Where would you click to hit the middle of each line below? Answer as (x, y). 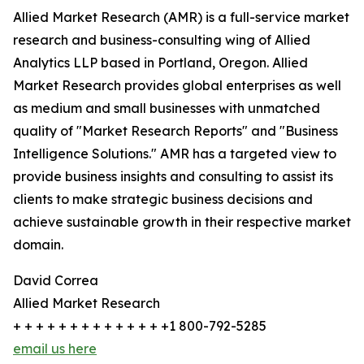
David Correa (56, 280)
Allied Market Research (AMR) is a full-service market (181, 17)
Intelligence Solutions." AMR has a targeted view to (175, 154)
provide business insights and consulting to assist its (173, 176)
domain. (38, 245)
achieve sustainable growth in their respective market (182, 222)
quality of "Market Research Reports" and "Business (175, 131)
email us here (55, 349)
